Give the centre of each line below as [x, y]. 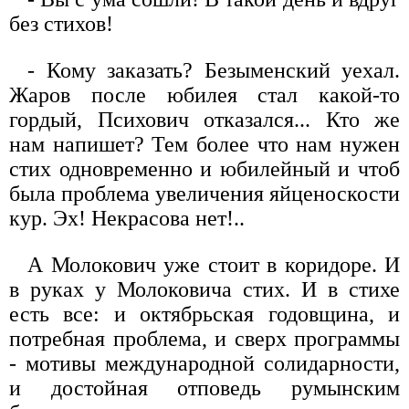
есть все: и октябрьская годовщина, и [204, 314]
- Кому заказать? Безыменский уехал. [214, 70]
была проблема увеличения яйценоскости [204, 193]
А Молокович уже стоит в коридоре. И [214, 264]
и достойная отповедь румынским [204, 388]
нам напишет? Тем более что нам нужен [204, 144]
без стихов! [61, 23]
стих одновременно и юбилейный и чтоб [204, 168]
